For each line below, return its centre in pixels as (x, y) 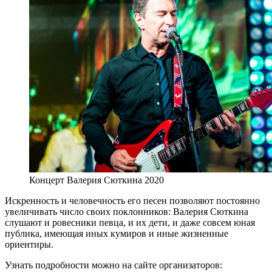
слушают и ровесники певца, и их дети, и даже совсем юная (130, 222)
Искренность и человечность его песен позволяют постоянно (132, 200)
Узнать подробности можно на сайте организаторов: (114, 265)
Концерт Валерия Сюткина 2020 (97, 180)
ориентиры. (29, 244)
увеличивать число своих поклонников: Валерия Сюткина (127, 211)
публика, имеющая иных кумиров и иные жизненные (117, 233)
